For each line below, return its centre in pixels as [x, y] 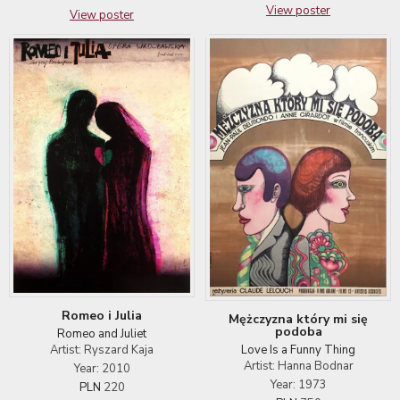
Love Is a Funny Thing [298, 350]
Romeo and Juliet [102, 334]
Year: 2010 [102, 369]
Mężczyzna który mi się [298, 319]
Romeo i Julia [102, 316]
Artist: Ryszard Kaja [102, 350]
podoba [298, 332]
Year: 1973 [298, 385]
